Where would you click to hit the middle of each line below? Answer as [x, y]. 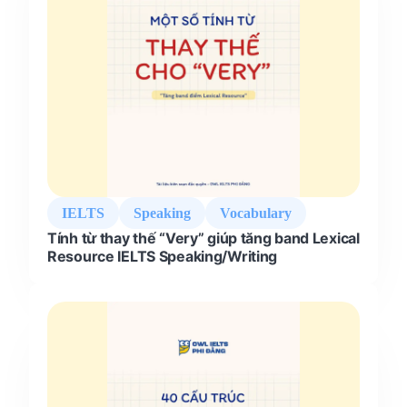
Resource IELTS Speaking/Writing [163, 256]
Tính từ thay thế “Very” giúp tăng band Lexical [203, 238]
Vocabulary [256, 213]
